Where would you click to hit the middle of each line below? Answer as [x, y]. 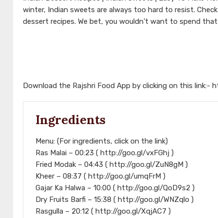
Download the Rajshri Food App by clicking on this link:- [118, 86]
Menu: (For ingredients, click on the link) [102, 141]
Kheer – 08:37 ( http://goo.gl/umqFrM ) [100, 176]
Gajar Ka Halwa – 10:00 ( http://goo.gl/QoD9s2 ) [115, 188]
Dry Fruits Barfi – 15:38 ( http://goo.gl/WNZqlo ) [115, 200]
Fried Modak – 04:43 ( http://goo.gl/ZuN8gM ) [112, 165]
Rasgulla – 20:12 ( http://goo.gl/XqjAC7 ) [103, 211]
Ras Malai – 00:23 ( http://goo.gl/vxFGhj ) [105, 153]
